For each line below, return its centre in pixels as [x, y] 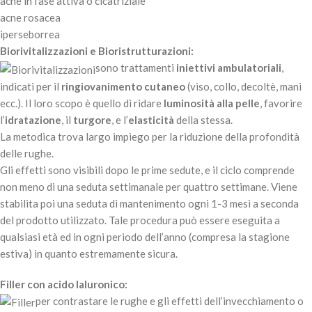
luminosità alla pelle [212, 103]
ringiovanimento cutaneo [123, 86]
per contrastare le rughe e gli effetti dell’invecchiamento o [170, 301]
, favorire [281, 103]
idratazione [33, 119]
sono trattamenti [136, 68]
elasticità [151, 119]
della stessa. [203, 119]
